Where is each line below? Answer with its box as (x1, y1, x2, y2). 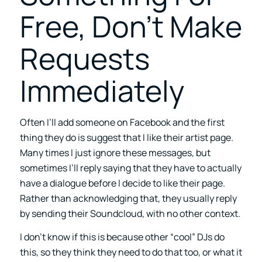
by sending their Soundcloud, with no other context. (19, 207, 240, 220)
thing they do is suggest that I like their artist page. (19, 131, 233, 144)
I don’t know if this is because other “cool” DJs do (19, 230, 225, 243)
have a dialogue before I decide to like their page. (19, 177, 225, 190)
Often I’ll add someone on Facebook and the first (19, 116, 225, 129)
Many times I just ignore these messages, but (19, 146, 211, 160)
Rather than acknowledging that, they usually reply (19, 192, 237, 205)
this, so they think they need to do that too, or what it (19, 245, 242, 258)
